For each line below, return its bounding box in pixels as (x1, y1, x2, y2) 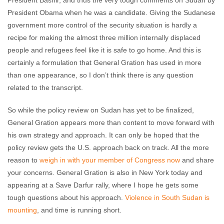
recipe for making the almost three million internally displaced (7, 33, 200, 41)
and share (180, 156, 214, 164)
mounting (7, 206, 37, 214)
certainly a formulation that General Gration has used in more (7, 58, 201, 66)
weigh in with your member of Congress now (39, 156, 180, 164)
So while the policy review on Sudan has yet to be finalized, (7, 106, 194, 114)
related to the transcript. (7, 83, 83, 91)
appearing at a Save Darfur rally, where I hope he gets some (7, 181, 198, 189)
